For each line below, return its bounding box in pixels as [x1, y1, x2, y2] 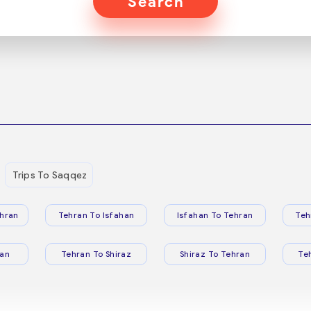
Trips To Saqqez [12, 169, 87, 181]
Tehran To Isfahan [58, 210, 135, 220]
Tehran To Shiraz [60, 249, 132, 259]
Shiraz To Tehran [179, 249, 251, 259]
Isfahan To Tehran [176, 210, 253, 220]
